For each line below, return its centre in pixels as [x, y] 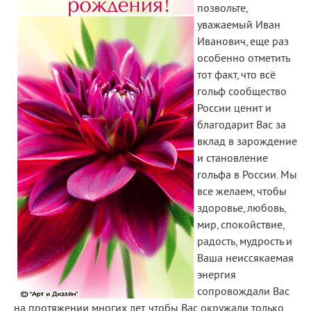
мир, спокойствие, [241, 226]
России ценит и [234, 109]
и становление [233, 159]
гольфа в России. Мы [247, 176]
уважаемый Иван [239, 26]
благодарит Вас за [242, 126]
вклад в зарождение [247, 142]
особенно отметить [243, 59]
